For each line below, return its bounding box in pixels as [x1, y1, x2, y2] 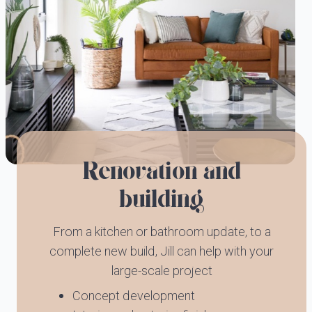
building [118, 188, 205, 213]
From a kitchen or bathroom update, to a [52, 223, 271, 242]
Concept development [72, 287, 195, 306]
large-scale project [111, 262, 212, 281]
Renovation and [81, 160, 242, 185]
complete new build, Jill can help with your [49, 242, 274, 261]
